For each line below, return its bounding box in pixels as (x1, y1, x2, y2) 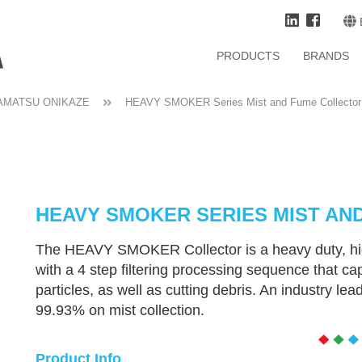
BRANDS (303, 49, 349, 62)
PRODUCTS (217, 49, 280, 62)
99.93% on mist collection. (36, 302, 204, 318)
